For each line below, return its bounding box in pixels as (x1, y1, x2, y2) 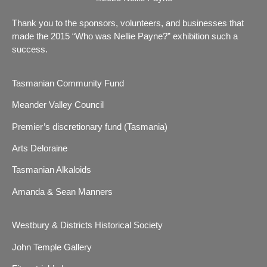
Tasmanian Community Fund (12, 77, 124, 88)
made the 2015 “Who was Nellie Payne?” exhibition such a (12, 31, 238, 42)
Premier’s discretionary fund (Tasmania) (12, 121, 167, 132)
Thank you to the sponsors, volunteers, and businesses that (12, 18, 244, 29)
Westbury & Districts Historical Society (12, 220, 163, 231)
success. (12, 44, 48, 55)
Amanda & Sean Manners (12, 186, 113, 197)
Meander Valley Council (12, 100, 104, 110)
